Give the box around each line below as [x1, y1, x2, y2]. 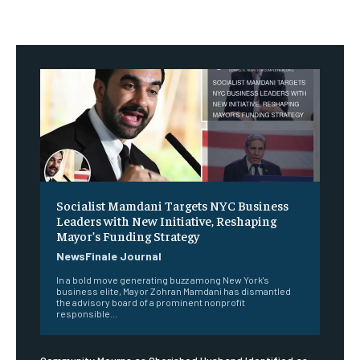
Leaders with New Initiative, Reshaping [56, 211, 276, 228]
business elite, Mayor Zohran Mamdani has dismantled [56, 284, 291, 297]
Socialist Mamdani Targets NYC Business [56, 196, 288, 213]
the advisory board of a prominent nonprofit [56, 296, 245, 308]
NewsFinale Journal [56, 248, 162, 263]
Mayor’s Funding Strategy [56, 227, 199, 243]
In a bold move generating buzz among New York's [56, 273, 269, 285]
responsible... [56, 307, 117, 319]
